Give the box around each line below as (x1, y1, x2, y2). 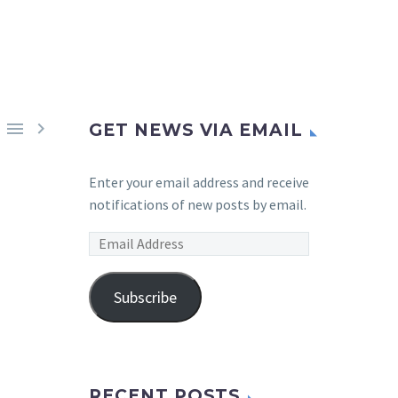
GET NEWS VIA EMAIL (89, 120, 304, 140)
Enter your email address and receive (89, 173, 309, 191)
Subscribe (113, 286, 177, 307)
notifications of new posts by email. (89, 195, 306, 213)
